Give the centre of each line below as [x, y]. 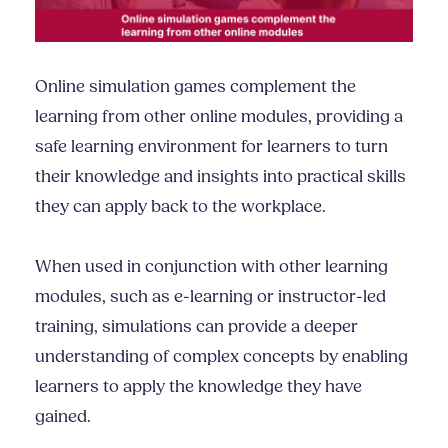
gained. [63, 417]
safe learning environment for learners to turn [211, 147]
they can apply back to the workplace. [180, 207]
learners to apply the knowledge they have [198, 387]
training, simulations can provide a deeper [196, 327]
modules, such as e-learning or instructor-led [210, 297]
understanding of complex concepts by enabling [221, 357]
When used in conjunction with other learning [211, 267]
